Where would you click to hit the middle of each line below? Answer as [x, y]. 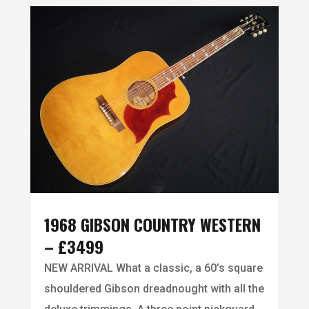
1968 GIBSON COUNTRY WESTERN [152, 224]
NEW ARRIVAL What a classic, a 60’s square [153, 268]
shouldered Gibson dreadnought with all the [154, 288]
